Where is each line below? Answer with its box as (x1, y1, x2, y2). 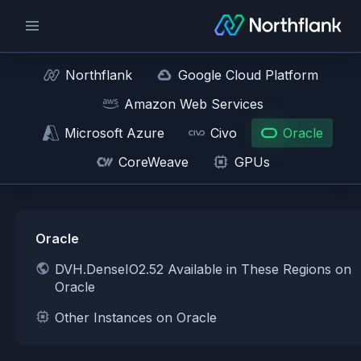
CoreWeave (118, 154, 189, 170)
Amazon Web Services (124, 96, 263, 112)
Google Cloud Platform (177, 67, 318, 83)
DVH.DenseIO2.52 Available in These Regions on (55, 261, 351, 277)
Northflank (64, 67, 132, 83)
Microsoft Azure (64, 125, 164, 141)
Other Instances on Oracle (55, 309, 217, 326)
